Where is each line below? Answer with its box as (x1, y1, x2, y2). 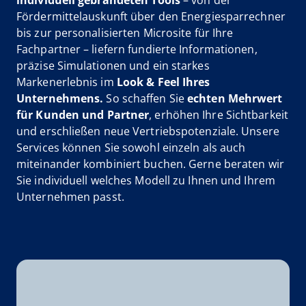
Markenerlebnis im (16, 74, 117, 89)
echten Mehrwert (187, 90, 283, 106)
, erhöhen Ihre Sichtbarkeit (149, 107, 288, 122)
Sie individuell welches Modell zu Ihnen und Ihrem (16, 172, 275, 188)
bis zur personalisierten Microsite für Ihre (16, 25, 234, 40)
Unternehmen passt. (16, 189, 124, 204)
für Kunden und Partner (16, 107, 150, 122)
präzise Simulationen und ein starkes (16, 57, 210, 73)
